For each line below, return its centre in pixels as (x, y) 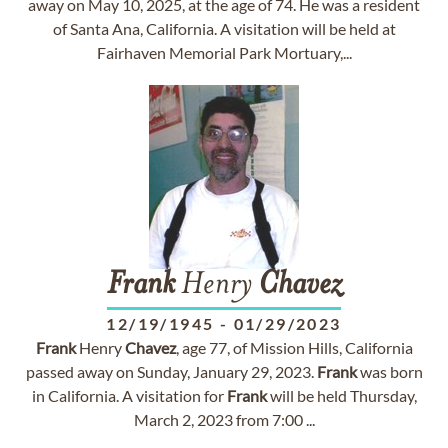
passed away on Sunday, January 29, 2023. (171, 371)
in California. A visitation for (129, 395)
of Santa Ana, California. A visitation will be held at (224, 28)
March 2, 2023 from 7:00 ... (224, 419)
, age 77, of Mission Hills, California (294, 347)
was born (389, 371)
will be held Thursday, (341, 395)
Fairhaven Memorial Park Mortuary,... (224, 52)
